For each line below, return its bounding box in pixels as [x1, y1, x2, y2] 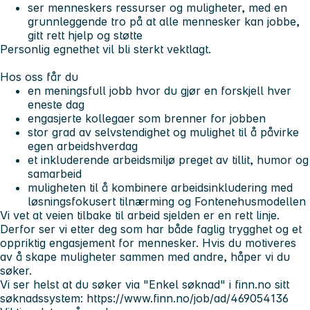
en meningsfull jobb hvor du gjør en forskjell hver [28, 84, 291, 98]
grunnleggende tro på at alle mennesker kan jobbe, [28, 15, 300, 29]
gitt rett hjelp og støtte [28, 28, 143, 43]
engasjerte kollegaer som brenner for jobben [28, 111, 266, 126]
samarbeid [28, 167, 82, 181]
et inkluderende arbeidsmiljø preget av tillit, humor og [28, 153, 309, 167]
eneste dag [28, 98, 84, 112]
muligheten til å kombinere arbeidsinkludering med [28, 181, 293, 195]
